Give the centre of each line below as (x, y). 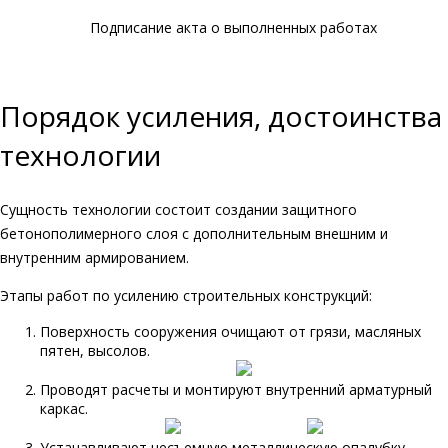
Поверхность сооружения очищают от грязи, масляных (230, 332)
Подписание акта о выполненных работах (233, 27)
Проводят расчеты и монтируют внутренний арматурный (236, 390)
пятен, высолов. (95, 351)
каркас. (64, 409)
